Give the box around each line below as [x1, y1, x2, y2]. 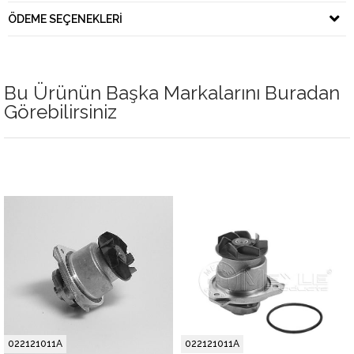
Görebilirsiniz [4, 100, 117, 123]
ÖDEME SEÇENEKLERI [8, 12, 122, 25]
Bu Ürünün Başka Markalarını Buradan [4, 81, 340, 104]
